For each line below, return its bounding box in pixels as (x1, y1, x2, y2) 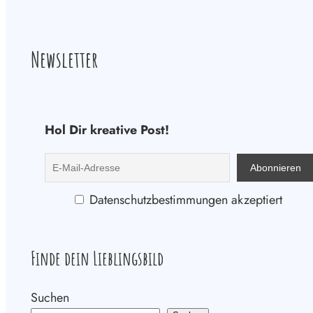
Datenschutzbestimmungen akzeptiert (85, 190, 282, 209)
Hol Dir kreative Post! (45, 120, 169, 139)
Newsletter (31, 45, 98, 74)
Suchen (31, 288, 69, 307)
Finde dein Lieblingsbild (31, 247, 163, 271)
